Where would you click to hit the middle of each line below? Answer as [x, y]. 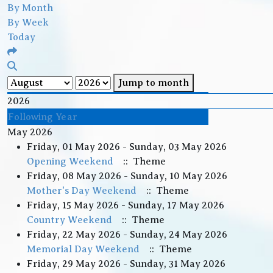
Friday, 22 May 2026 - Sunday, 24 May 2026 [127, 235]
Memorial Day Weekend [83, 249]
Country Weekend [69, 220]
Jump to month [154, 83]
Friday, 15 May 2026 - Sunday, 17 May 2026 [126, 205]
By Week [28, 23]
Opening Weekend [70, 161]
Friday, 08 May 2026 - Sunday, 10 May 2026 [127, 176]
